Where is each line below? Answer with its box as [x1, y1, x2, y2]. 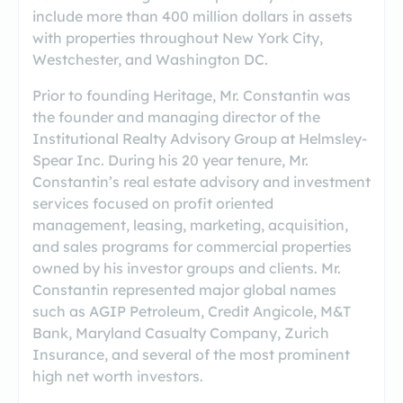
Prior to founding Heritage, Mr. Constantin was [32, 86, 351, 104]
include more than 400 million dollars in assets [32, 7, 353, 25]
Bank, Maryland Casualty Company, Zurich [32, 324, 329, 342]
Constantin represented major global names [32, 281, 336, 299]
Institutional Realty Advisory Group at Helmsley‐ [32, 130, 367, 148]
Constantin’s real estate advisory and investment [32, 173, 371, 191]
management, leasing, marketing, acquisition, [32, 216, 348, 234]
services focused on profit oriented [32, 194, 273, 212]
